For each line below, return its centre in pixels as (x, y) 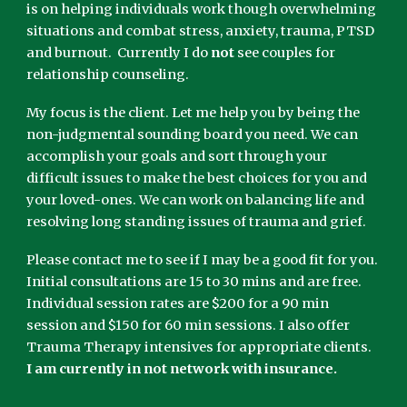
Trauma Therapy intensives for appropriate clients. (201, 347)
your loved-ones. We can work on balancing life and (196, 200)
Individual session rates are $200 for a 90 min (178, 304)
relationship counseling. (109, 75)
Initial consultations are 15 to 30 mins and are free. (194, 282)
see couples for (285, 53)
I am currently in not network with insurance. (184, 369)
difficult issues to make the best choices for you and (197, 179)
